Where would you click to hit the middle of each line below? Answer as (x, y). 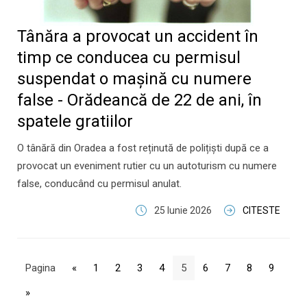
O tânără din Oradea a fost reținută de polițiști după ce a (143, 148)
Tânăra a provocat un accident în (138, 36)
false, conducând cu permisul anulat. (99, 184)
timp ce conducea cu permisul (129, 58)
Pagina (40, 268)
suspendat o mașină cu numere (134, 79)
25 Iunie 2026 (183, 210)
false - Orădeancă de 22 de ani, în (139, 100)
